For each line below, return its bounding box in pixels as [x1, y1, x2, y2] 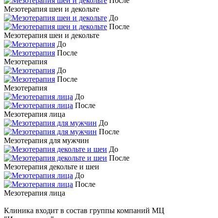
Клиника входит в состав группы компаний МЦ [4, 206, 164, 215]
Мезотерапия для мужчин [4, 136, 89, 145]
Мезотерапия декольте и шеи [4, 163, 99, 171]
